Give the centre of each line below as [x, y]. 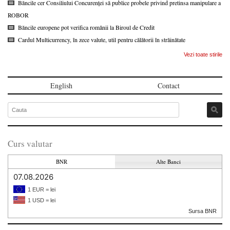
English [61, 85]
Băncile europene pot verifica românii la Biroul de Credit [86, 27]
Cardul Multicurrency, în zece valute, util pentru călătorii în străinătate [102, 39]
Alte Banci [168, 161]
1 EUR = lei [42, 189]
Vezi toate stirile [203, 54]
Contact [169, 85]
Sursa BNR [203, 211]
